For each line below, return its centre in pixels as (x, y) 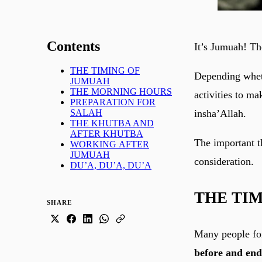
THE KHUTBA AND (112, 123)
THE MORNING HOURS (121, 92)
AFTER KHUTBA (107, 134)
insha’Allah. (220, 113)
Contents (73, 46)
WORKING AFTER (110, 144)
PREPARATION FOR (113, 102)
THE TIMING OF (105, 71)
